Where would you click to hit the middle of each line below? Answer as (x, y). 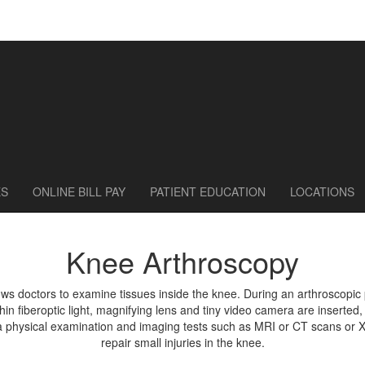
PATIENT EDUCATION (208, 191)
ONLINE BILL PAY (79, 191)
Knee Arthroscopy (182, 261)
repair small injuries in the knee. (182, 343)
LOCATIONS (322, 191)
